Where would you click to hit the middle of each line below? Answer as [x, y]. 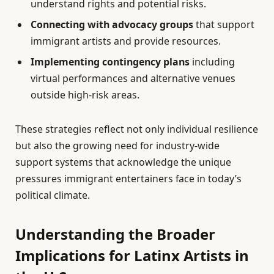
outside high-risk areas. [85, 95]
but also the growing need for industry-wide [117, 145]
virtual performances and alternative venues [133, 79]
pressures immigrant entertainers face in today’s [128, 178]
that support [224, 25]
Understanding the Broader [115, 234]
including [212, 62]
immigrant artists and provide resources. [126, 41]
